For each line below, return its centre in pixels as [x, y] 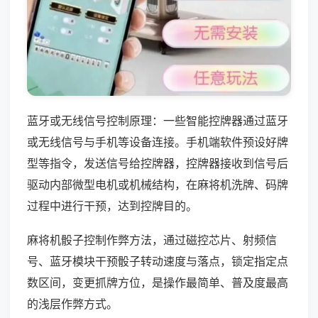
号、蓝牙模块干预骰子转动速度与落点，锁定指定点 [158, 261]
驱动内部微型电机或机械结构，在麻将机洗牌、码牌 [158, 184]
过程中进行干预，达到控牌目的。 [112, 205]
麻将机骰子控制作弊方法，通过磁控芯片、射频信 [152, 240]
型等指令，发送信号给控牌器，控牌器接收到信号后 [158, 163]
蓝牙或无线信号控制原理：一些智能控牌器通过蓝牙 [158, 120]
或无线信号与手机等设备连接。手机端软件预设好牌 [158, 142]
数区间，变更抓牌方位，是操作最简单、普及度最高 [158, 282]
